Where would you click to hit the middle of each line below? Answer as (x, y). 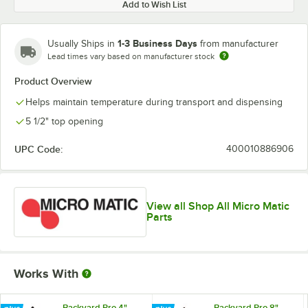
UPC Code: (38, 149)
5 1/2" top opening (64, 121)
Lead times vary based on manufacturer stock (131, 56)
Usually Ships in (82, 44)
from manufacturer (239, 44)
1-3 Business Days (157, 43)
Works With (46, 273)
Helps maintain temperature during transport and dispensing (154, 102)
